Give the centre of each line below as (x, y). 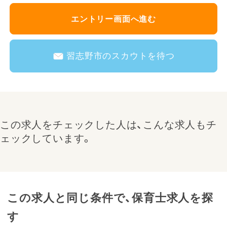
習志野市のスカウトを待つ (121, 56)
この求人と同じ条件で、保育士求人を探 (110, 198)
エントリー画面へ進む (113, 19)
